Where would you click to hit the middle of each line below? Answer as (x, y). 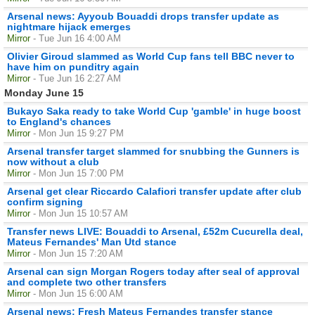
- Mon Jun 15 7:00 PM (78, 173)
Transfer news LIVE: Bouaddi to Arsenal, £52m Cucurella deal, (155, 231)
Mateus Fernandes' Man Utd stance (92, 242)
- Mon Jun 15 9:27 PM (78, 133)
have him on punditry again (73, 66)
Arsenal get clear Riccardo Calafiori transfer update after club (154, 191)
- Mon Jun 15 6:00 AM (78, 293)
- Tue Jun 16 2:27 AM (77, 78)
